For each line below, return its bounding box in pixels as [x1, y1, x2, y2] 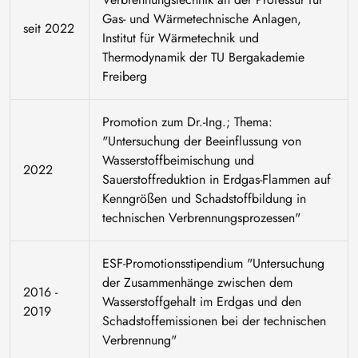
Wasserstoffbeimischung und [102, 151, 254, 170]
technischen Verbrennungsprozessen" [102, 209, 300, 228]
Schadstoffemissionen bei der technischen [102, 312, 326, 331]
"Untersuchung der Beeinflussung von [102, 132, 301, 151]
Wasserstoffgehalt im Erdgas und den [102, 292, 301, 312]
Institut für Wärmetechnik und [102, 29, 259, 48]
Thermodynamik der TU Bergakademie [102, 48, 304, 67]
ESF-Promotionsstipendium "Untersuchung [102, 254, 324, 273]
